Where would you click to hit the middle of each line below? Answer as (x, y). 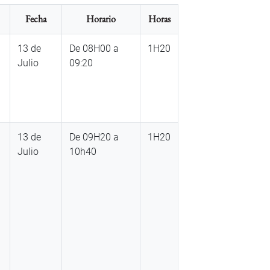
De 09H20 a (94, 137)
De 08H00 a (94, 49)
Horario (101, 19)
